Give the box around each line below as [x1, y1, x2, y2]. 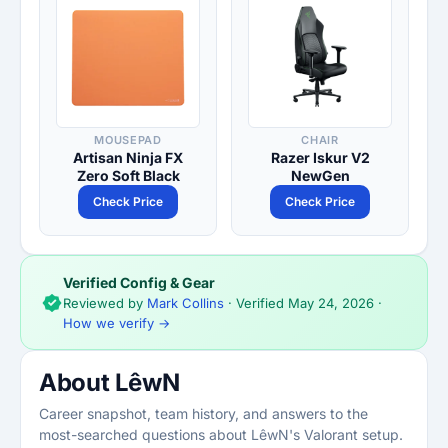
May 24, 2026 [288, 295, 374, 311]
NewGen [290, 167, 350, 184]
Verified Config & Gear [63, 274, 215, 291]
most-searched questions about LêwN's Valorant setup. [39, 426, 403, 443]
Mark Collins [147, 295, 224, 311]
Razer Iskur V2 [270, 149, 370, 166]
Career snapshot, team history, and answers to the [39, 405, 368, 422]
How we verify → [63, 315, 170, 331]
